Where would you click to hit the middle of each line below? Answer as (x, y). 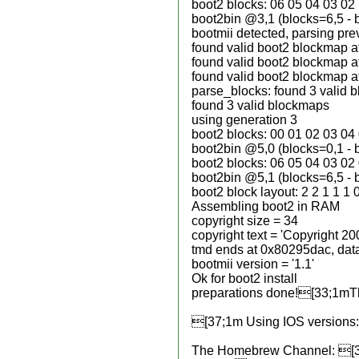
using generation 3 (244, 120)
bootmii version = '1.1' (253, 264)
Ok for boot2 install (244, 278)
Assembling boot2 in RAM (266, 206)
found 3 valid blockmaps (260, 105)
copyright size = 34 (245, 221)
